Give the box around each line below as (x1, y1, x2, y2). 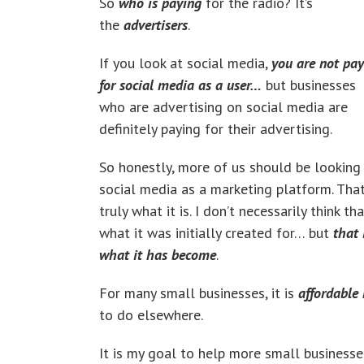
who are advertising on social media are (99, 97, 348, 116)
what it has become (99, 245, 216, 264)
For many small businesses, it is (99, 283, 298, 302)
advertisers (123, 15, 188, 34)
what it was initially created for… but (99, 223, 333, 242)
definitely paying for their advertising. (99, 119, 332, 138)
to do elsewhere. (99, 305, 203, 324)
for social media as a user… (99, 75, 262, 94)
